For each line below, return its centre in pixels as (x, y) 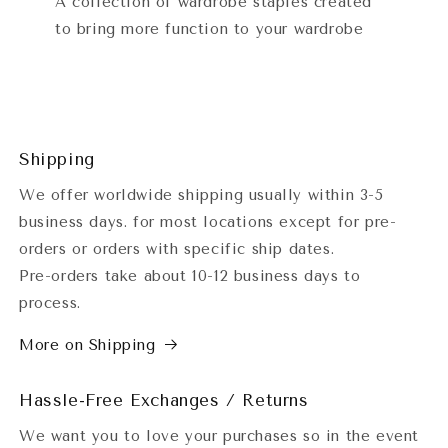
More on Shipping (87, 344)
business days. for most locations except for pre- (208, 221)
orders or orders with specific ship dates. (177, 248)
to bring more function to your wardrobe (209, 28)
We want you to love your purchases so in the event (219, 435)
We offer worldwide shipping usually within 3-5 (201, 194)
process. (53, 302)
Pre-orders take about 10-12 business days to (190, 275)
